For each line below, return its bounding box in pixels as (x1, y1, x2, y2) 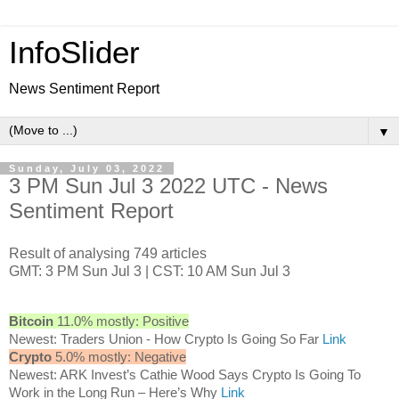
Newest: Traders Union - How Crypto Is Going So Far (9, 330, 322, 346)
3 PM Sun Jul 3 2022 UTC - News (9, 174, 328, 198)
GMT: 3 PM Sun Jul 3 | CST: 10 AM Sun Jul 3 (9, 263, 290, 279)
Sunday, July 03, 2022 (9, 163, 165, 174)
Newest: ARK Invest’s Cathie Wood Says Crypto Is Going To (9, 366, 361, 382)
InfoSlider (9, 36, 140, 69)
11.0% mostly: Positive (53, 313, 189, 329)
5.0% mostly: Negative (52, 348, 186, 364)
